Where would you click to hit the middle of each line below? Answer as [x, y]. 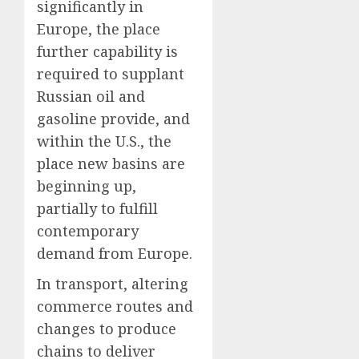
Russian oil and [91, 97]
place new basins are [111, 164]
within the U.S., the [104, 141]
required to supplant [111, 74]
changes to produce [107, 329]
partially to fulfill [97, 209]
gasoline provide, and [113, 119]
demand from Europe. [115, 254]
